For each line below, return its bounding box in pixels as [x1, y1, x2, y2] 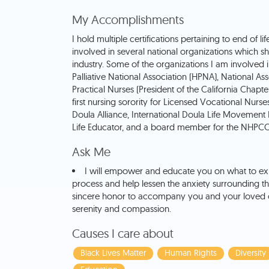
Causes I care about [71, 226, 174, 241]
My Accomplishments [71, 12, 184, 28]
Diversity [235, 247, 266, 259]
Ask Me [71, 144, 110, 160]
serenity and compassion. [71, 203, 171, 215]
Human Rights [164, 247, 217, 259]
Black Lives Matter [80, 247, 146, 259]
